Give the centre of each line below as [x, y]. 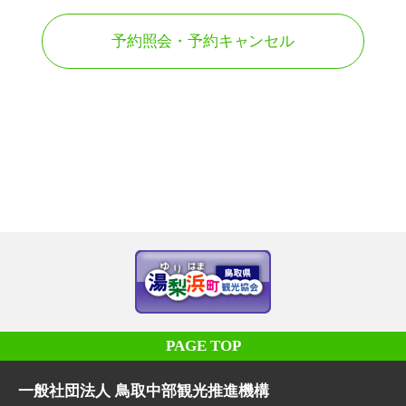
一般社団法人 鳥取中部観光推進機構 [144, 391]
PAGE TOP [203, 346]
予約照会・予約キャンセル [203, 42]
